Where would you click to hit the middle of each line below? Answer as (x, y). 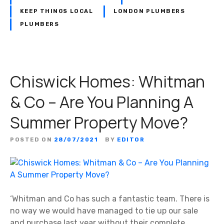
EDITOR (131, 140)
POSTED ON (31, 140)
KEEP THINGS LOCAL (56, 11)
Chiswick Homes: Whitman (107, 82)
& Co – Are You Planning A (102, 102)
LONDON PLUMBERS (149, 11)
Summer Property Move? (99, 123)
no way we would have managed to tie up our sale (104, 211)
